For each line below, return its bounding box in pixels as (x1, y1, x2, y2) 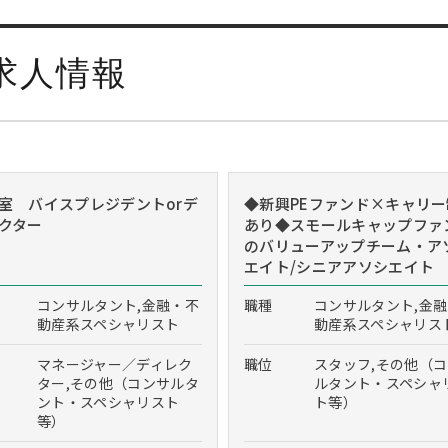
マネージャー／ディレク (37, 354, 193, 374)
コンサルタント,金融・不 (37, 295, 199, 315)
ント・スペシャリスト (37, 392, 180, 412)
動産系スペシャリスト (37, 314, 180, 334)
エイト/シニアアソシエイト (244, 256, 435, 277)
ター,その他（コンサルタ (37, 373, 199, 393)
